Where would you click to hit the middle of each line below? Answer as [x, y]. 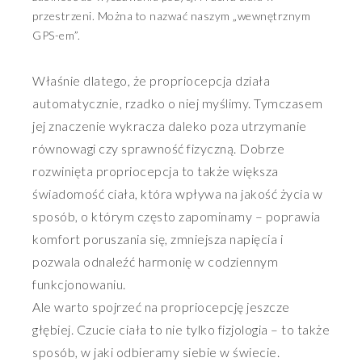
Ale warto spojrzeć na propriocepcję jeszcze [161, 307]
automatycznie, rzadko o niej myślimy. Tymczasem [178, 103]
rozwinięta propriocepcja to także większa [156, 171]
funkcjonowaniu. [79, 284]
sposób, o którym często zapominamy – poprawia [177, 216]
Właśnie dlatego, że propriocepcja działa [151, 80]
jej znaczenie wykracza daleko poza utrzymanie [170, 126]
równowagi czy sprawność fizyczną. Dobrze [158, 148]
